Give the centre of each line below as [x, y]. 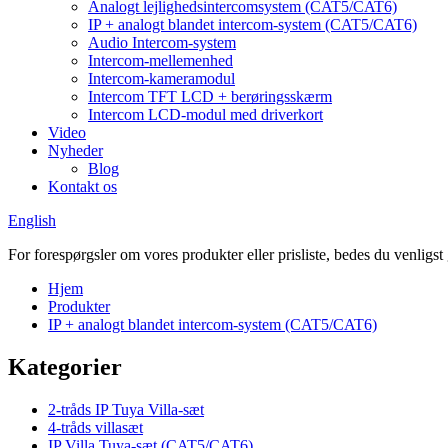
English [32, 220]
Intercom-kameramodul [161, 78]
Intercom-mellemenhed [160, 60]
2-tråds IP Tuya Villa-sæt [126, 409]
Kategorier [65, 366]
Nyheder [75, 150]
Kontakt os [82, 186]
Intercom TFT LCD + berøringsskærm [210, 96]
